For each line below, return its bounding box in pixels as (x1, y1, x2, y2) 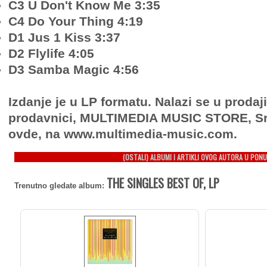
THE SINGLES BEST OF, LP (107, 174, 219, 192)
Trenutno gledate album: (14, 181, 107, 190)
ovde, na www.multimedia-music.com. (8, 127, 237, 141)
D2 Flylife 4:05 (8, 46, 94, 60)
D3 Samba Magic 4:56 (8, 63, 139, 76)
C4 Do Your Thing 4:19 (8, 14, 143, 28)
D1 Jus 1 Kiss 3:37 (8, 30, 120, 44)
